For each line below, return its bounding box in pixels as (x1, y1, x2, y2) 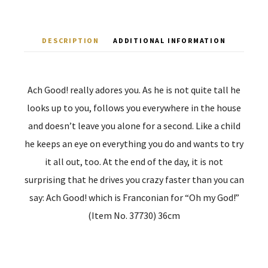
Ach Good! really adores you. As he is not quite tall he (28, 84, 240, 96)
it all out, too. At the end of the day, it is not (45, 156, 223, 168)
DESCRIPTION (42, 36, 100, 45)
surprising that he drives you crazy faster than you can (24, 173, 244, 186)
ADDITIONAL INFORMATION (113, 36, 226, 45)
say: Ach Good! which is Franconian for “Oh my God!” (29, 191, 239, 204)
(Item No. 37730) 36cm (88, 209, 180, 222)
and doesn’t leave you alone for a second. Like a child (28, 120, 240, 132)
